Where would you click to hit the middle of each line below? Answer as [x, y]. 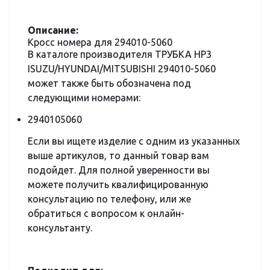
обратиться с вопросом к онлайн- [106, 213]
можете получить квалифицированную [118, 184]
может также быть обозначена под [109, 83]
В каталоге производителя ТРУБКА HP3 [120, 54]
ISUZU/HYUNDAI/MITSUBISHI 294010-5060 [122, 69]
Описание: [53, 30]
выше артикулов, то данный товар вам [118, 155]
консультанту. [60, 228]
